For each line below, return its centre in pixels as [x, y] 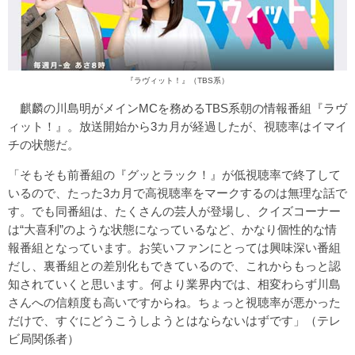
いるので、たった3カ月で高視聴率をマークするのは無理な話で [177, 193]
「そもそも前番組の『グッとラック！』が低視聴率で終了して [174, 174]
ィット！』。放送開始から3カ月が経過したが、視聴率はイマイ [177, 126]
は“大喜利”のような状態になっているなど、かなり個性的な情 [172, 229]
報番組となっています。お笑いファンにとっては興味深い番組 [174, 247]
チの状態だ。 [44, 144]
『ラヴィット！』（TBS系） [177, 80]
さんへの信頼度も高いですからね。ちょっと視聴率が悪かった [174, 302]
